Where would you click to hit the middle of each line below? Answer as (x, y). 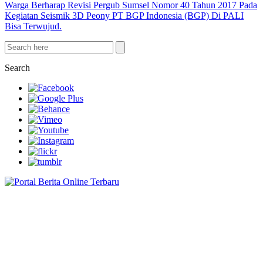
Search (17, 68)
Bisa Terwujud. (33, 26)
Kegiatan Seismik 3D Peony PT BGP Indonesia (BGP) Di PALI (124, 16)
